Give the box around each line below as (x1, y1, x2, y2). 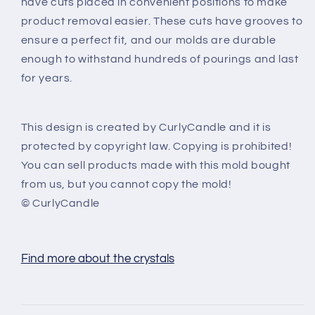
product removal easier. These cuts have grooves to (20, 15, 303, 27)
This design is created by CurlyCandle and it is (20, 122, 271, 134)
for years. (20, 72, 73, 84)
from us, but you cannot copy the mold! (20, 179, 232, 191)
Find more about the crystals (20, 252, 174, 266)
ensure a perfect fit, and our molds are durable (20, 34, 276, 46)
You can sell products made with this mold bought (20, 160, 290, 172)
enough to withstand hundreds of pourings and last (20, 53, 299, 65)
